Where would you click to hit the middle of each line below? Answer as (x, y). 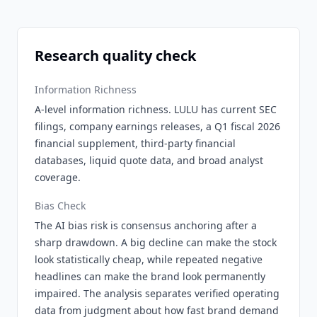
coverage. (58, 177)
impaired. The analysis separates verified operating (157, 293)
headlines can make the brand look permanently (150, 276)
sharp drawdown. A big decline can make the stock (156, 242)
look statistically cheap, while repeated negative (149, 259)
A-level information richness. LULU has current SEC (156, 109)
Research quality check (115, 56)
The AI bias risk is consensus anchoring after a (146, 225)
